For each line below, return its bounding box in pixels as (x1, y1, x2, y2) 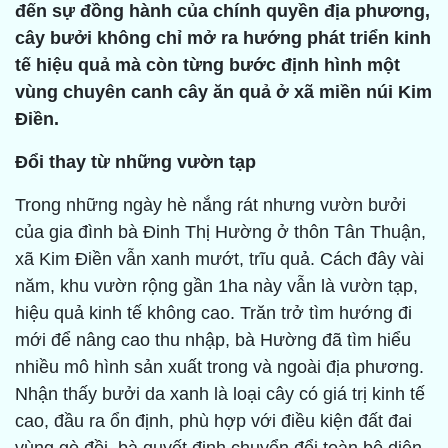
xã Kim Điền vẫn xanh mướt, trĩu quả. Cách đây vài (15, 249, 424, 270)
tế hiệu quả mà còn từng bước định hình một (15, 55, 400, 76)
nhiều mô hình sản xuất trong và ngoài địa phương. (15, 357, 424, 378)
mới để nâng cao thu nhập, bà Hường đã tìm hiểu (15, 330, 411, 351)
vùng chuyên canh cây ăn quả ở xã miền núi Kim (15, 82, 432, 103)
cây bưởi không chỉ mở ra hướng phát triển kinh (15, 28, 431, 49)
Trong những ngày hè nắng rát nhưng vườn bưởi (15, 195, 406, 216)
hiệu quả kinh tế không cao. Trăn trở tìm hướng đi (15, 303, 412, 324)
